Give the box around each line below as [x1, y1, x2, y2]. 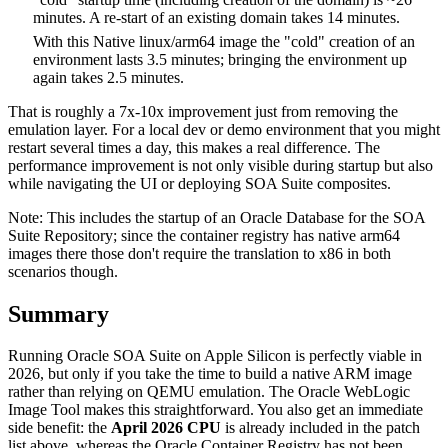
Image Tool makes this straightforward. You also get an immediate [8, 401, 423, 419]
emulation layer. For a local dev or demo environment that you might [8, 120, 440, 138]
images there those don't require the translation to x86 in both [8, 244, 391, 262]
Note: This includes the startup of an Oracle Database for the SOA [8, 208, 425, 226]
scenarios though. [8, 262, 118, 280]
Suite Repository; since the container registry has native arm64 [8, 226, 400, 244]
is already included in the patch [221, 419, 420, 437]
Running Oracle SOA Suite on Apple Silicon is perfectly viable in [8, 347, 422, 365]
